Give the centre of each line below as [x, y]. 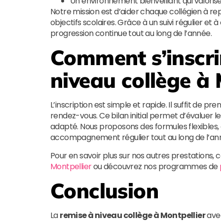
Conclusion [104, 191]
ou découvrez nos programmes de [156, 166]
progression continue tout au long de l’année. [131, 33]
